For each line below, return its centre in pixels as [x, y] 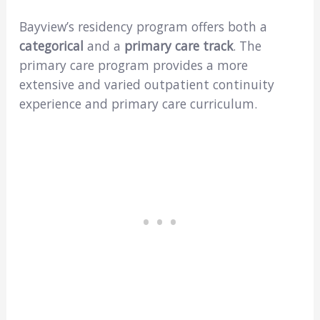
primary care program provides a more [133, 65]
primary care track [178, 46]
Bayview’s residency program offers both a [143, 27]
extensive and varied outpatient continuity [146, 85]
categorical [51, 46]
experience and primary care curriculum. [138, 104]
